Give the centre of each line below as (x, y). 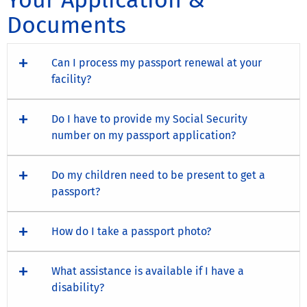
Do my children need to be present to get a (158, 175)
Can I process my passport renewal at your (157, 62)
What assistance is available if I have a (148, 271)
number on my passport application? (144, 135)
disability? (78, 287)
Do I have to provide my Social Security (149, 119)
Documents (66, 25)
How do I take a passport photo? (131, 231)
